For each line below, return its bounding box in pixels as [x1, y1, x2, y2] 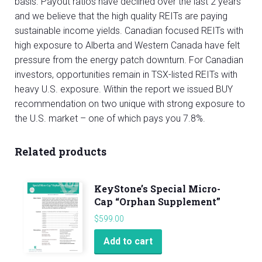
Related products [15, 144, 106, 158]
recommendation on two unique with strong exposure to [15, 98, 245, 109]
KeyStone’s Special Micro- [94, 182, 220, 195]
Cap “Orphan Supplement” [94, 195, 220, 208]
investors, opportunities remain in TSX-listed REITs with [15, 68, 237, 80]
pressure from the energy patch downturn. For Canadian [15, 54, 243, 65]
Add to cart [104, 236, 153, 247]
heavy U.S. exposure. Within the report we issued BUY [15, 83, 233, 95]
